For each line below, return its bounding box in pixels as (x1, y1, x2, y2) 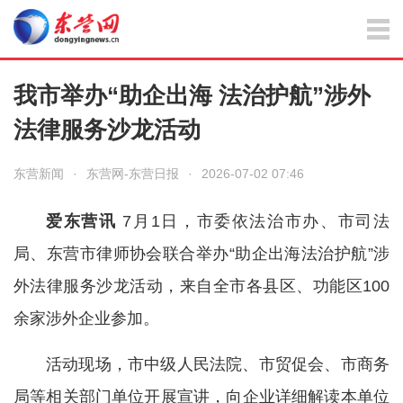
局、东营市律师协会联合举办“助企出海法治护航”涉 (13, 245, 390, 263)
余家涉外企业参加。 (13, 309, 159, 327)
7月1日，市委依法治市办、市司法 (116, 212, 390, 230)
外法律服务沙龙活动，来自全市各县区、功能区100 (13, 277, 390, 295)
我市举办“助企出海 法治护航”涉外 (13, 82, 371, 109)
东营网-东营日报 (86, 166, 179, 181)
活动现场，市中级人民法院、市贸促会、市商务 (46, 355, 390, 373)
